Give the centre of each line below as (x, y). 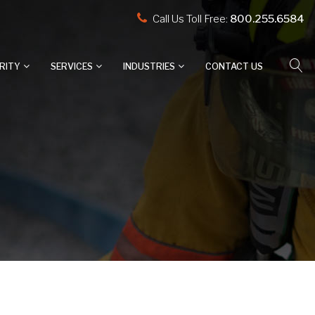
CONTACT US (234, 66)
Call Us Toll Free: (190, 19)
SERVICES (72, 66)
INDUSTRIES (149, 66)
